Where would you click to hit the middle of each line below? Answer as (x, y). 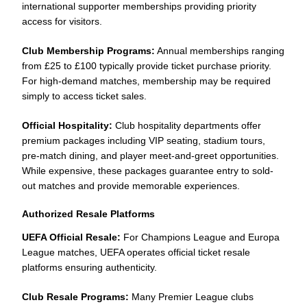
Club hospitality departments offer (187, 125)
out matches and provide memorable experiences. (131, 185)
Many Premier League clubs (191, 296)
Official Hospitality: (67, 125)
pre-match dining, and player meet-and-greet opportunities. (150, 155)
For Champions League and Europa (200, 237)
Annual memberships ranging (220, 50)
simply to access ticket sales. (84, 96)
